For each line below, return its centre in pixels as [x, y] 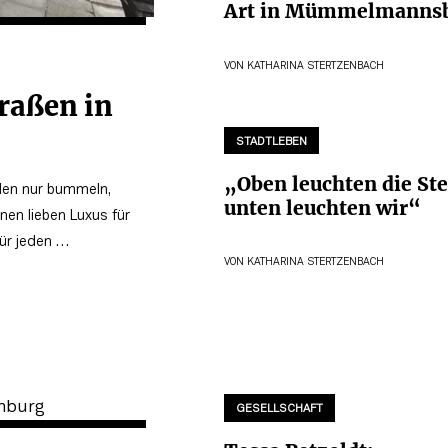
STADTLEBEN [271, 141]
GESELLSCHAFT [279, 408]
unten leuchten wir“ [322, 208]
